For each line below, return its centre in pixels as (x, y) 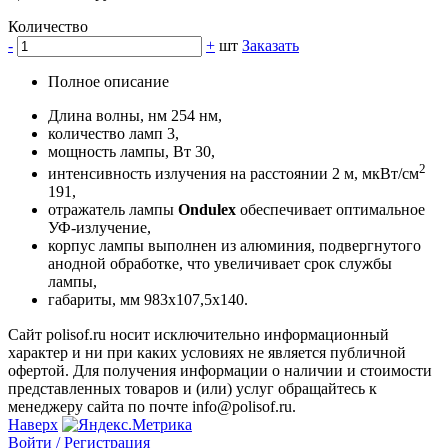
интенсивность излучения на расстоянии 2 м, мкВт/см (233, 174)
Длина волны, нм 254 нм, (135, 116)
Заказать (270, 46)
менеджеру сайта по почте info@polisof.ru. (152, 406)
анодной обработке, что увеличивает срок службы (220, 264)
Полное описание (108, 82)
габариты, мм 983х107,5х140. (148, 300)
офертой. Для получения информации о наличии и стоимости (220, 370)
